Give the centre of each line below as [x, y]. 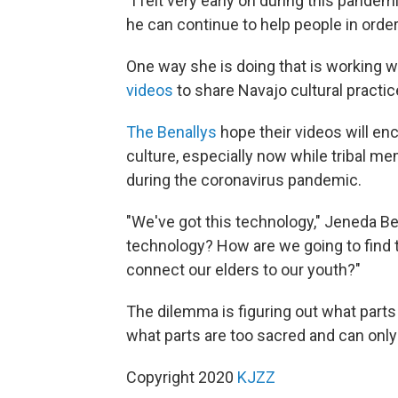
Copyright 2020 [182, 377]
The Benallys [171, 131]
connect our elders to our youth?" [243, 269]
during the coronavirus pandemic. [244, 179]
